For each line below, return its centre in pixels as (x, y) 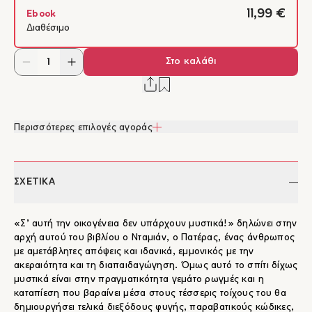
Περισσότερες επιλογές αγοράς (83, 128)
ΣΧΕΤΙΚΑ (34, 182)
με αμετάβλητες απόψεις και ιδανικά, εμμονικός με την (134, 252)
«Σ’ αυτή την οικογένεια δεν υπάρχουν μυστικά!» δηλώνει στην (156, 224)
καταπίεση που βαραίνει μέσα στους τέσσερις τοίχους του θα (150, 294)
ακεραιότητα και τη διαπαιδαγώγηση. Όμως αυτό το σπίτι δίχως (156, 266)
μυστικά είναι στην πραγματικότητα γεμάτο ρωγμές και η (139, 280)
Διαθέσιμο (48, 28)
